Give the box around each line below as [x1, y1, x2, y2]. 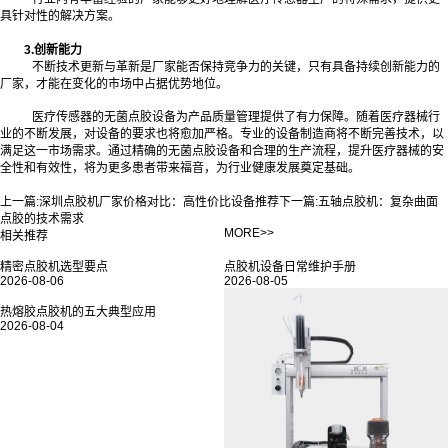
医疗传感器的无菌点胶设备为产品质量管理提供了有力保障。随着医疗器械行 [32, 110, 440, 125]
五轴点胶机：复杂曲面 [318, 194, 438, 209]
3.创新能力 [24, 42, 82, 57]
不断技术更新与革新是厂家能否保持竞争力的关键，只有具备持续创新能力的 [32, 59, 440, 74]
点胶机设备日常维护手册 [224, 259, 356, 274]
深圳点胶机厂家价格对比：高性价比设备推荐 [39, 194, 279, 209]
